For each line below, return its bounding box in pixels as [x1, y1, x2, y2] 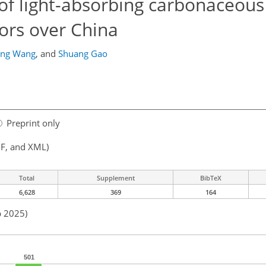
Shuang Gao [58, 47, 107, 59]
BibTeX [200, 173, 221, 183]
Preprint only [7, 117, 60, 129]
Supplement [96, 173, 135, 183]
